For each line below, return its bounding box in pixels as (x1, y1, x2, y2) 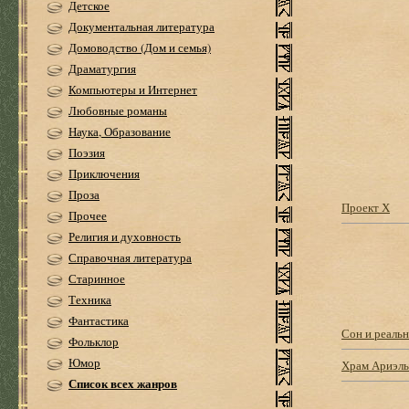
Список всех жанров (68, 374, 177, 392)
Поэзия (68, 144, 105, 161)
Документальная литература (68, 18, 215, 35)
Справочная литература (68, 249, 192, 266)
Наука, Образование (68, 123, 171, 140)
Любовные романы (68, 102, 167, 119)
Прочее (68, 207, 107, 224)
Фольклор (68, 333, 119, 350)
